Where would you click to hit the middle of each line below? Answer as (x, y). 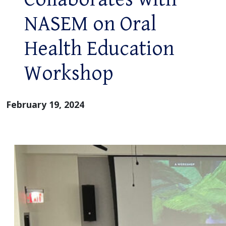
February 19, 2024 (45, 105)
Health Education (99, 49)
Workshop (69, 74)
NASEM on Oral (90, 24)
